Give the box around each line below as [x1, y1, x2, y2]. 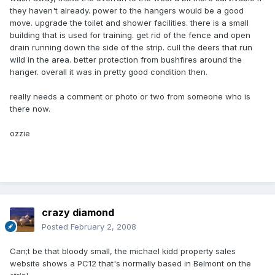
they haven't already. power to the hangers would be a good [10, 6, 244, 16]
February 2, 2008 [71, 222, 136, 232]
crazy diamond [42, 206, 114, 219]
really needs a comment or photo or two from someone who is [10, 91, 250, 102]
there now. [10, 104, 50, 114]
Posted [42, 222, 71, 232]
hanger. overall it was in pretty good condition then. [10, 67, 207, 77]
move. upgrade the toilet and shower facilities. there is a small [10, 18, 249, 28]
